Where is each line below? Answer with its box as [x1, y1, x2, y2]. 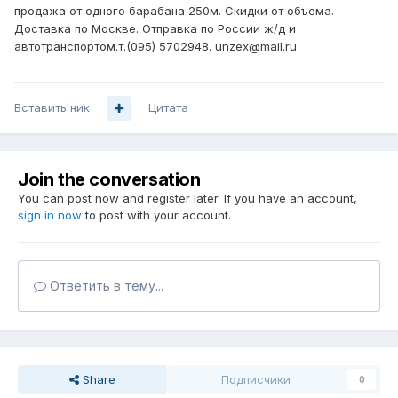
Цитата [148, 100, 188, 115]
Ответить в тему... [46, 278, 163, 294]
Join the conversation [18, 169, 201, 191]
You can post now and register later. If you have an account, [18, 191, 357, 206]
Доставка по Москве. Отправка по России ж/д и [14, 21, 296, 36]
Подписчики [221, 372, 291, 387]
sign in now [18, 208, 82, 223]
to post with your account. [82, 208, 231, 223]
